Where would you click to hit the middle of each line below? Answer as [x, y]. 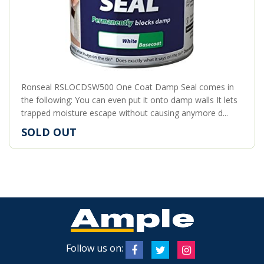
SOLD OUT [49, 132]
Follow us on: [95, 248]
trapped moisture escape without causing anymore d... [125, 113]
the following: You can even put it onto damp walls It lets [129, 100]
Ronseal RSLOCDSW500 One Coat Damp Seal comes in [128, 87]
